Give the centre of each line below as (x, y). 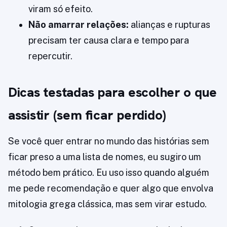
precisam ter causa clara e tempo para (109, 41)
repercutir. (50, 56)
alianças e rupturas (169, 25)
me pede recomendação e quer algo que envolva (111, 188)
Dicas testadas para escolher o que (113, 92)
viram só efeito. (61, 9)
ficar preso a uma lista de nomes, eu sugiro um (105, 157)
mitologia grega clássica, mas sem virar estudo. (107, 204)
